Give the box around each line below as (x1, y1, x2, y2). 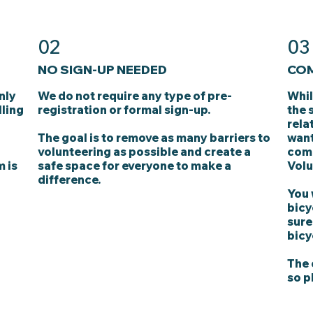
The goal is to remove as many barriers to (38, 130, 271, 145)
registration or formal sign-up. (38, 102, 211, 117)
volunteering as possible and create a (38, 144, 252, 159)
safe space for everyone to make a (38, 158, 232, 173)
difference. (38, 172, 101, 187)
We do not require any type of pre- (38, 88, 233, 103)
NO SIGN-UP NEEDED (38, 61, 168, 77)
